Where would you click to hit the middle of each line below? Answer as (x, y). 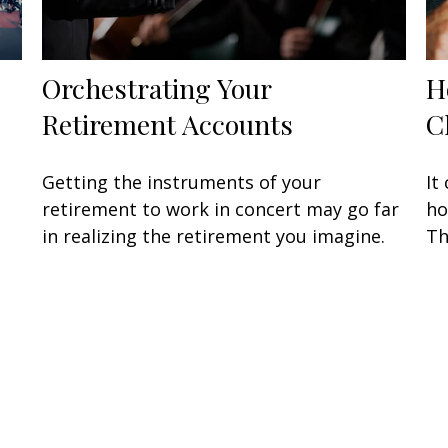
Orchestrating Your (157, 87)
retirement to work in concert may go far (221, 208)
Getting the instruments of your (182, 181)
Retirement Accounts (168, 123)
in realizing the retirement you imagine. (214, 235)
